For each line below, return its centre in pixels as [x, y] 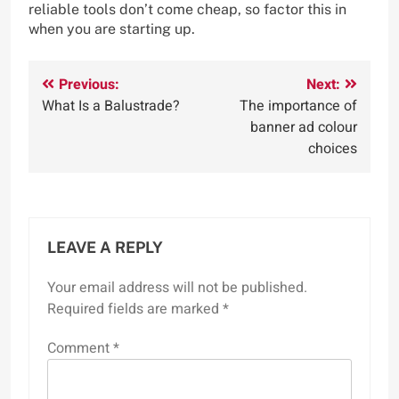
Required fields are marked [135, 309]
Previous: [89, 84]
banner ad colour [304, 127]
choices [333, 148]
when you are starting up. [112, 28]
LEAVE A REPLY [105, 247]
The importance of [298, 106]
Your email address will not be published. [177, 287]
